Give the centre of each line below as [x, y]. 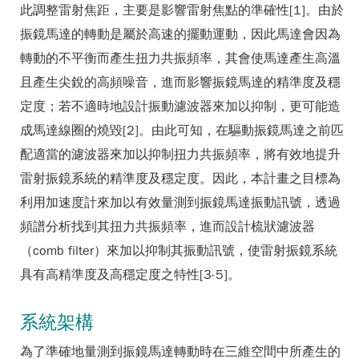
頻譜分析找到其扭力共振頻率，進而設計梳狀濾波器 [167, 227]
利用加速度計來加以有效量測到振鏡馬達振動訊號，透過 [180, 203]
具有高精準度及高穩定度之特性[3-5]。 [130, 275]
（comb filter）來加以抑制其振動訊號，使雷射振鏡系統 [179, 251]
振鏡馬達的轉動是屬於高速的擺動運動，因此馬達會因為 [180, 34]
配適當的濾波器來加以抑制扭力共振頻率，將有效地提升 [180, 155]
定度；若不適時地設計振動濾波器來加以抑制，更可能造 [180, 107]
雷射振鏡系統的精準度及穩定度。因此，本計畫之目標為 [180, 179]
